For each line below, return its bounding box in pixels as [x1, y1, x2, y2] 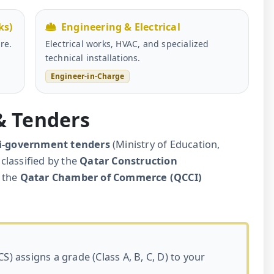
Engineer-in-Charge [50, 71, 125, 82]
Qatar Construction [80, 154, 177, 168]
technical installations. [45, 51, 141, 64]
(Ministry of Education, [109, 138, 220, 152]
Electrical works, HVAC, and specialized [45, 37, 209, 50]
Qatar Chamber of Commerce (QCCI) [20, 171, 202, 185]
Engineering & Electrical [61, 20, 180, 34]
